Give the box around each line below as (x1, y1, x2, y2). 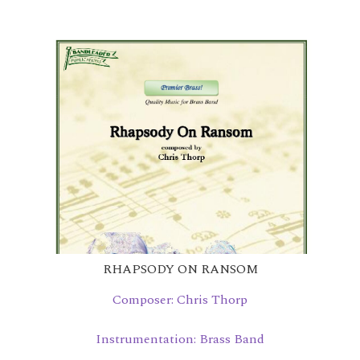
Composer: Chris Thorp (112, 289, 247, 309)
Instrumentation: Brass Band (96, 329, 264, 349)
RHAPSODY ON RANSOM (102, 259, 258, 279)
